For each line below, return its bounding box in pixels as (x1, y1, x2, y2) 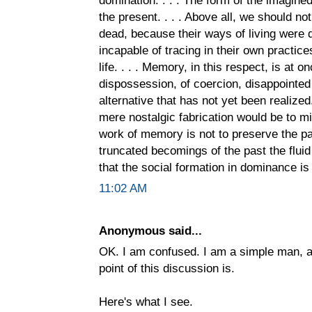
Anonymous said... (99, 223, 202, 237)
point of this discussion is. (99, 260, 235, 275)
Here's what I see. (99, 294, 193, 309)
